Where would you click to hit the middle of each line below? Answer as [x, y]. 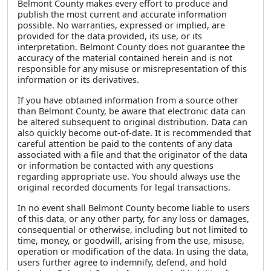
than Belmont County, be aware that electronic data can [132, 111]
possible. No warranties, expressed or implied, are [121, 25]
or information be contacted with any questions [116, 165]
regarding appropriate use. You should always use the [129, 176]
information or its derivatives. [78, 80]
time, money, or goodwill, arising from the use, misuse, [131, 240]
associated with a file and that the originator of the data [132, 155]
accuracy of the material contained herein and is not [125, 58]
